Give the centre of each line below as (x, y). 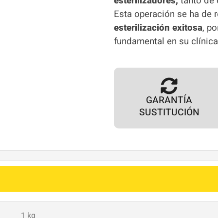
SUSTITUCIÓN (169, 112)
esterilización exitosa (158, 27)
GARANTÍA (169, 100)
